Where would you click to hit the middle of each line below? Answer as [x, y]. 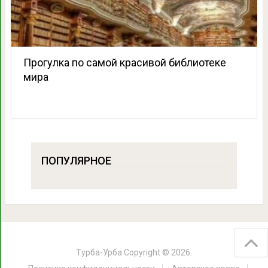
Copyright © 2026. [157, 252]
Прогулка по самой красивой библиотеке [124, 62]
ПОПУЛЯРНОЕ [76, 160]
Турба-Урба [99, 252]
